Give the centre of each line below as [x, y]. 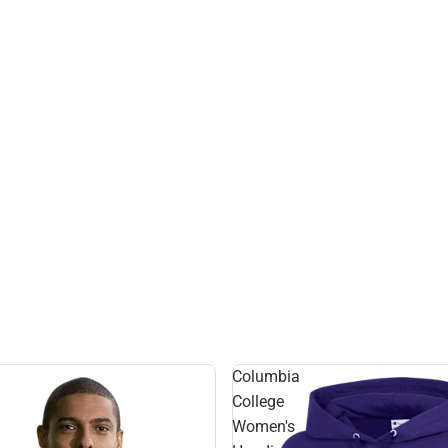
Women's [263, 426]
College [258, 401]
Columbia [266, 376]
